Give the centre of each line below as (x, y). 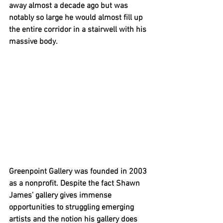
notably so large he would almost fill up (77, 18)
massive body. (34, 42)
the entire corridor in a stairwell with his (79, 30)
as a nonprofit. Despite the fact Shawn (75, 183)
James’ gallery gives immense (61, 195)
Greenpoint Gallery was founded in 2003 (79, 171)
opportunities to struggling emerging (72, 207)
